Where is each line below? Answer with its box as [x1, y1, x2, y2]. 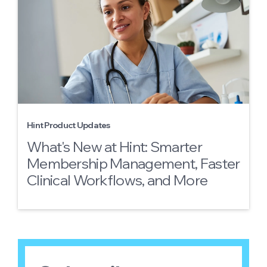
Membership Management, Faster [27, 154, 240, 172]
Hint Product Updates [27, 120, 110, 131]
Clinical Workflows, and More [27, 171, 208, 189]
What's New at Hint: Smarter [27, 138, 202, 156]
